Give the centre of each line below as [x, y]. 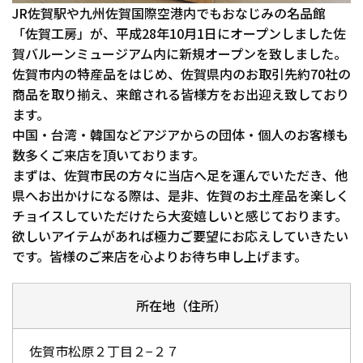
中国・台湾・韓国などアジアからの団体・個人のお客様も [180, 135]
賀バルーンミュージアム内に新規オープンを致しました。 [179, 53]
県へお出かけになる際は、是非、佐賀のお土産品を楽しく [181, 195]
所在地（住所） [181, 305]
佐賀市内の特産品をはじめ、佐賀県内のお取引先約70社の [181, 74]
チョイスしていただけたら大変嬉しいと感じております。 [180, 216]
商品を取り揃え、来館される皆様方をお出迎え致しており [181, 94]
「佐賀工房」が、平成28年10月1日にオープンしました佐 [179, 33]
